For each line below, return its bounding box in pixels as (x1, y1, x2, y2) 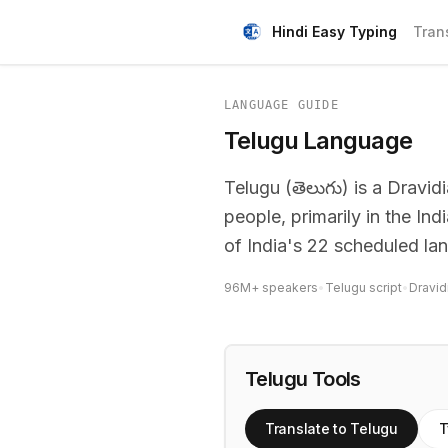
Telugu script (325, 280, 402, 295)
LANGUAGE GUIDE (224, 98, 339, 112)
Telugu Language (224, 126, 412, 155)
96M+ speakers (224, 280, 318, 295)
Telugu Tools (245, 367, 361, 391)
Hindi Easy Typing (272, 23, 397, 40)
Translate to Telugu (265, 420, 398, 437)
